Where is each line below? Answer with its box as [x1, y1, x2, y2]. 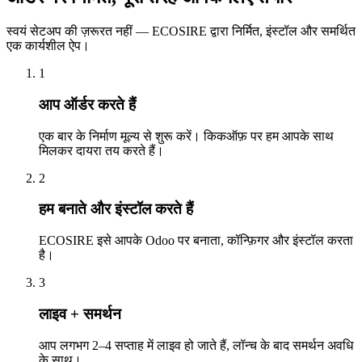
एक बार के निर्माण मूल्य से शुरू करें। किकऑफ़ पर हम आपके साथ [39, 128, 334, 143]
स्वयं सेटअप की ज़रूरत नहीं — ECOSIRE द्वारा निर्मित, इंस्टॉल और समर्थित [6, 24, 356, 39]
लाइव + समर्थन [39, 305, 121, 322]
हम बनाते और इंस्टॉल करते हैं [39, 200, 193, 218]
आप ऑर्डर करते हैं [39, 95, 136, 113]
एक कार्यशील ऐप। [6, 39, 90, 53]
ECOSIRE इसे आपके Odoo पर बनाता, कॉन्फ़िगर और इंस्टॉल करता [39, 234, 353, 248]
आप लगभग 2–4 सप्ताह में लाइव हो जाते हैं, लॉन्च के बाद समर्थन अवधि [39, 338, 353, 352]
